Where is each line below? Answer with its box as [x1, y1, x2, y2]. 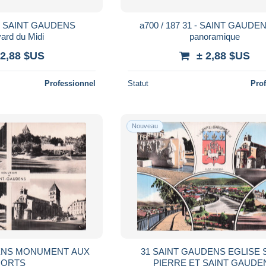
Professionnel [45, 78, 96, 88]
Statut [128, 78, 149, 88]
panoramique [189, 31, 240, 42]
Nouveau [132, 122, 159, 129]
